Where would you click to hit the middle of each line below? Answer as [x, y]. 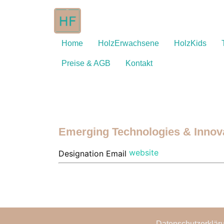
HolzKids [190, 43]
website [144, 153]
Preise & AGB [86, 63]
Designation [81, 154]
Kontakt [139, 63]
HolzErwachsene [128, 43]
